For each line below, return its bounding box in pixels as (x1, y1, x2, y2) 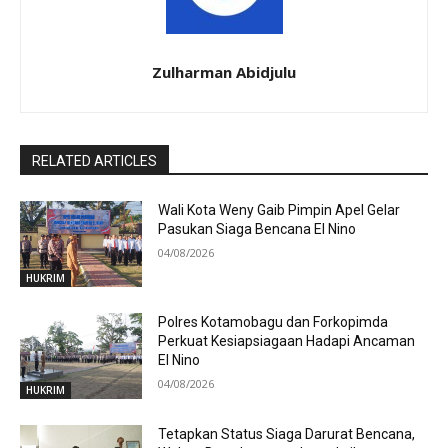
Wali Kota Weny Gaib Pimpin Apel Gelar (158, 202, 401, 219)
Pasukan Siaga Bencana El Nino (158, 221, 357, 238)
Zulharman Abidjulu (152, 62, 296, 83)
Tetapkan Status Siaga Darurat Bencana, (158, 425, 416, 442)
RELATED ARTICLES (32, 153, 157, 170)
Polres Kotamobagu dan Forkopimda (158, 314, 389, 331)
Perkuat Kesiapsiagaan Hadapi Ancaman (158, 333, 416, 350)
